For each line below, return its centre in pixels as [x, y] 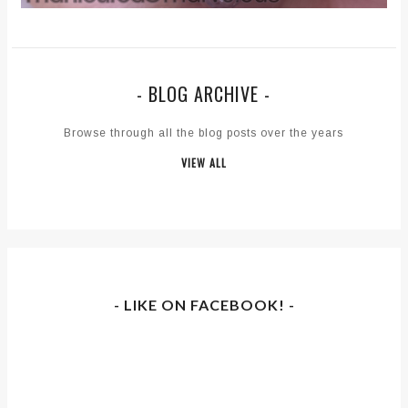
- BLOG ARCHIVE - [204, 94]
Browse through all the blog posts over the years [204, 133]
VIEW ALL [204, 163]
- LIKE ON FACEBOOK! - [205, 305]
